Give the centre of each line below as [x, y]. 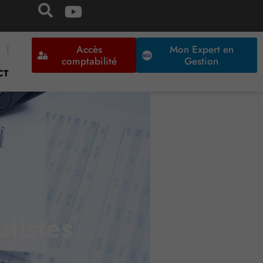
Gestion [202, 61]
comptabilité [89, 61]
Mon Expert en [201, 50]
